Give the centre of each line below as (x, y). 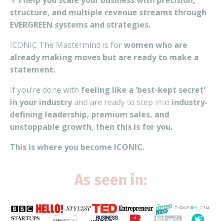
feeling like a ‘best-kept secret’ (143, 90)
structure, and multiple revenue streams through (108, 13)
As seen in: (110, 180)
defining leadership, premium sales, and (90, 115)
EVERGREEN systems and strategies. (80, 25)
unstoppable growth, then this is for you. (91, 127)
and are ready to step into (122, 102)
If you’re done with (45, 90)
